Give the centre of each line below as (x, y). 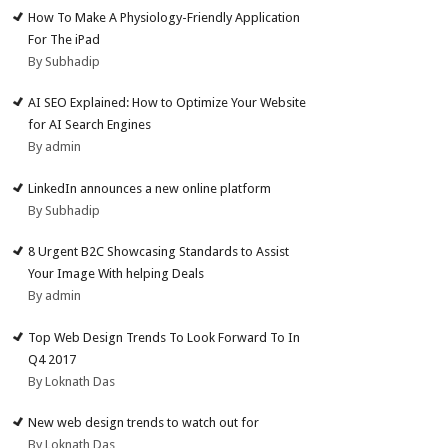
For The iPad (64, 39)
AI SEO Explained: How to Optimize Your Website (167, 103)
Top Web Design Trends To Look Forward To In (164, 337)
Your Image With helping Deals (116, 274)
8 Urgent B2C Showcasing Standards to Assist (159, 252)
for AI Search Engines (90, 125)
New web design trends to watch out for (144, 423)
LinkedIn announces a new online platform (150, 188)
